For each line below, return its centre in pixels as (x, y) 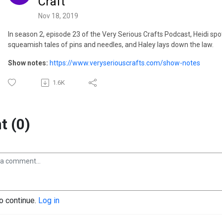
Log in (49, 201)
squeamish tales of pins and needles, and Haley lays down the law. (111, 45)
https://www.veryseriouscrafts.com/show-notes (125, 63)
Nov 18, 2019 (58, 16)
